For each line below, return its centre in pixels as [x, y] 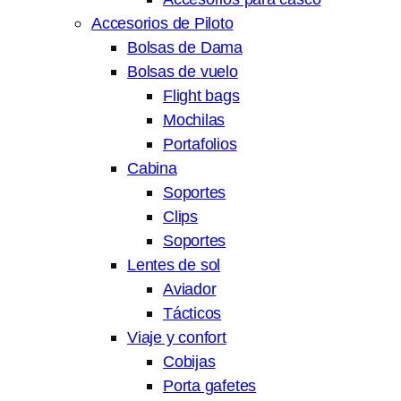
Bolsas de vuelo [183, 72]
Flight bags [201, 96]
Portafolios [200, 144]
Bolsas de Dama [185, 47]
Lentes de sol [174, 265]
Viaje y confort [177, 337]
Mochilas [194, 120]
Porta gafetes [210, 386]
